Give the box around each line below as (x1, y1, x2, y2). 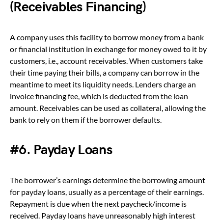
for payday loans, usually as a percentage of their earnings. (10, 187, 204, 196)
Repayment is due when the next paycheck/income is (10, 198, 187, 208)
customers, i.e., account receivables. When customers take (10, 55, 203, 65)
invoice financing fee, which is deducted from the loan (10, 91, 188, 101)
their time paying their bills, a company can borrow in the (10, 67, 199, 77)
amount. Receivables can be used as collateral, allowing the (10, 103, 206, 112)
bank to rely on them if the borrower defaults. (10, 114, 162, 124)
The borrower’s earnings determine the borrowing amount (10, 175, 205, 185)
